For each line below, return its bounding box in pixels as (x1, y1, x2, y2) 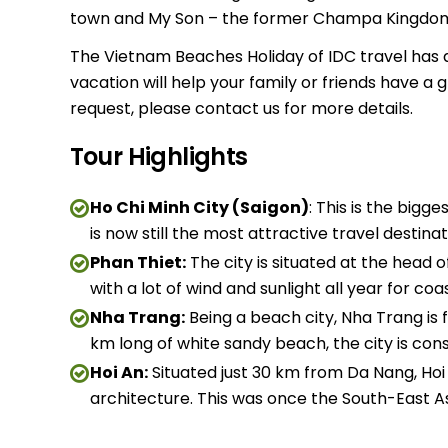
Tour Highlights (69, 140, 248, 173)
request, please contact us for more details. (69, 97, 413, 120)
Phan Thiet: (89, 251, 186, 274)
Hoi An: (89, 361, 148, 384)
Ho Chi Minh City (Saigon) (89, 196, 309, 219)
